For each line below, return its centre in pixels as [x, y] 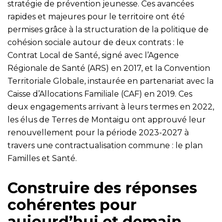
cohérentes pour [72, 205]
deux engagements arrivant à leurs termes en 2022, [111, 107]
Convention [187, 68]
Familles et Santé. [42, 159]
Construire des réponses [102, 188]
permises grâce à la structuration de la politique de [108, 30]
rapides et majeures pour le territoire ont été [96, 17]
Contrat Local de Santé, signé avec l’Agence [93, 55]
